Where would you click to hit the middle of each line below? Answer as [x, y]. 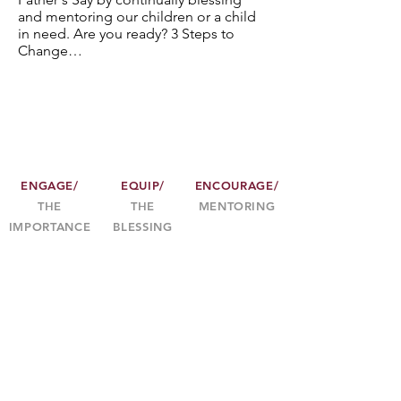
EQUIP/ [143, 185]
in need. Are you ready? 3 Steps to [126, 34]
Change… [50, 51]
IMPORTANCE [50, 226]
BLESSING [143, 226]
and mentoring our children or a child [137, 17]
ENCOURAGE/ [237, 185]
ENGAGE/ [50, 185]
